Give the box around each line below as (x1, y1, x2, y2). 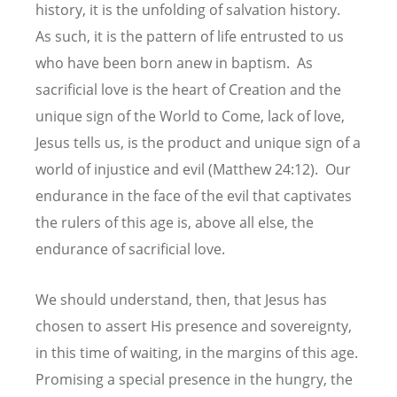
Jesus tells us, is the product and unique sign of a (35, 133, 361, 153)
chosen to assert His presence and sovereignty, (35, 316, 352, 337)
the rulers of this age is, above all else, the (35, 213, 314, 233)
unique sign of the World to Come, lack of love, (35, 106, 345, 127)
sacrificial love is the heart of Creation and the (35, 80, 341, 100)
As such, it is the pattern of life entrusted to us (35, 27, 344, 47)
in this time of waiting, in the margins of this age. (35, 343, 362, 363)
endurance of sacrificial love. (35, 239, 225, 260)
